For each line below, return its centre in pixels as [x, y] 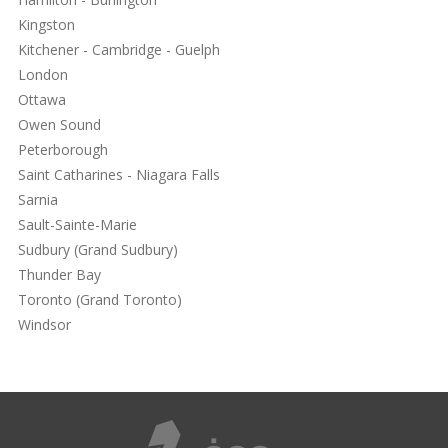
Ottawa [42, 100]
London [43, 75]
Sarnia [38, 200]
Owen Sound [59, 125]
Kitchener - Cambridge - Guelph [119, 50]
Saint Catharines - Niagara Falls [119, 175]
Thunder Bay [59, 275]
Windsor [44, 325]
